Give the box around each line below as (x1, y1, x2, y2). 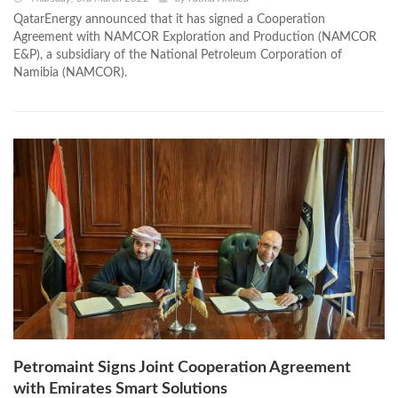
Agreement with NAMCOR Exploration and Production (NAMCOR (13, 31, 377, 44)
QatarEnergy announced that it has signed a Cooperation (13, 13, 325, 27)
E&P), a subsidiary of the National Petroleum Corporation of (13, 49, 342, 62)
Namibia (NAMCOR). (13, 67, 127, 80)
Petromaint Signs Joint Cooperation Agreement (13, 360, 351, 377)
